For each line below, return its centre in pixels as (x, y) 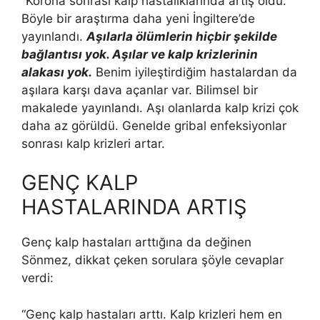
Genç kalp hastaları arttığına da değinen (136, 242)
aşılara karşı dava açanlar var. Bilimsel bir (140, 90)
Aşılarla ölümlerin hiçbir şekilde (182, 36)
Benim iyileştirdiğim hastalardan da (195, 72)
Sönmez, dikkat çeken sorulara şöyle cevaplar (152, 260)
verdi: (37, 278)
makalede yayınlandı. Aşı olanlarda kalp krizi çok (160, 107)
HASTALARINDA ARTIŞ (134, 207)
